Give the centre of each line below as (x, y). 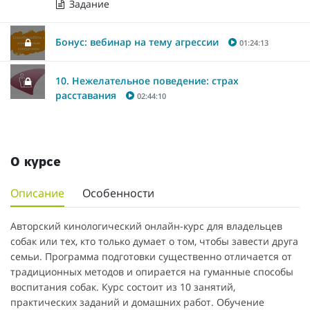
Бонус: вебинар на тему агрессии (137, 42)
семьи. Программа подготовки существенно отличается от (151, 256)
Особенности (118, 193)
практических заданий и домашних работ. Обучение (137, 302)
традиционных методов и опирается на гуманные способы (152, 271)
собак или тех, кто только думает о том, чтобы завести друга (154, 241)
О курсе (36, 162)
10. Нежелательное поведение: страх (147, 80)
